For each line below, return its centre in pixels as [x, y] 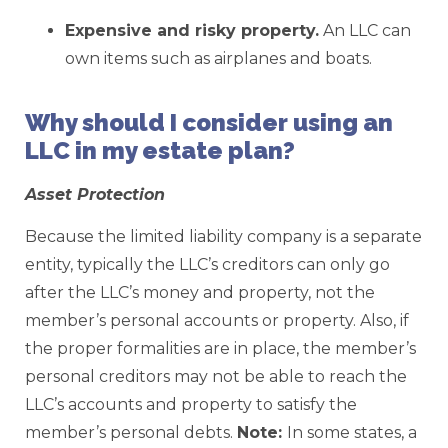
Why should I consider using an [209, 122]
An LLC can [365, 30]
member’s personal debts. [131, 433]
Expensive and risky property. [192, 30]
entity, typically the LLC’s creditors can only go [207, 265]
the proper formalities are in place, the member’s [220, 349]
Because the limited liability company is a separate [223, 237]
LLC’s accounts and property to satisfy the [191, 405]
